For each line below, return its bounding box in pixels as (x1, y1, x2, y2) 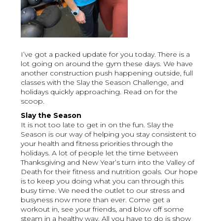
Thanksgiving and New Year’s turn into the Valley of (21, 158, 195, 167)
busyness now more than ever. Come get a (21, 195, 171, 205)
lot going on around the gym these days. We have (21, 59, 193, 69)
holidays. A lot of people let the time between (21, 148, 179, 158)
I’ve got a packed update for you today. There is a (21, 50, 190, 59)
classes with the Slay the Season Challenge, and (21, 78, 184, 87)
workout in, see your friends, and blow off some (21, 205, 184, 214)
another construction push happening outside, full (21, 69, 193, 78)
